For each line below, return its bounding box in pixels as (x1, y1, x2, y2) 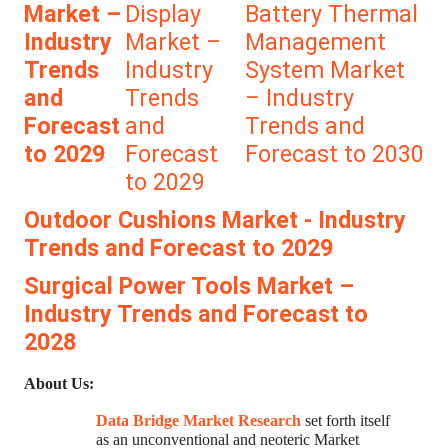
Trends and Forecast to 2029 (24, 234, 333, 263)
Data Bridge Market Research (96, 412, 301, 429)
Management (244, 28, 386, 57)
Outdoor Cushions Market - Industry (24, 206, 406, 235)
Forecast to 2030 (244, 140, 424, 169)
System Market (244, 56, 405, 85)
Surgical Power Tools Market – (24, 272, 354, 301)
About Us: (24, 375, 94, 393)
